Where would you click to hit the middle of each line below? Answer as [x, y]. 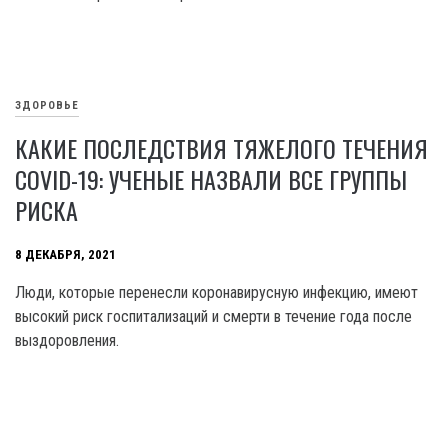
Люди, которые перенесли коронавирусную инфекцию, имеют [216, 292]
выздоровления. [67, 340]
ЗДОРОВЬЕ [47, 106]
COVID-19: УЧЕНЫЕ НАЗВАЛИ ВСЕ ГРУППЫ [211, 178]
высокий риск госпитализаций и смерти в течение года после [213, 316]
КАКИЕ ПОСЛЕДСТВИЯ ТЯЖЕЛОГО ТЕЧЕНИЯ [221, 147]
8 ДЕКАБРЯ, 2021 [65, 255]
